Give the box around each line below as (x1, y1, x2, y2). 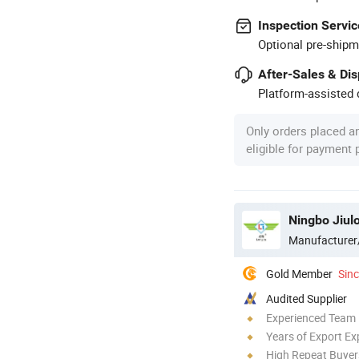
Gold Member (266, 265, 333, 281)
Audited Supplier (266, 290, 347, 306)
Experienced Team (266, 309, 356, 325)
